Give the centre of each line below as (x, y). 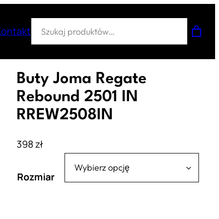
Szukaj (45, 25)
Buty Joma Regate (81, 79)
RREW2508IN (65, 116)
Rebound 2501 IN (77, 98)
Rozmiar (36, 177)
